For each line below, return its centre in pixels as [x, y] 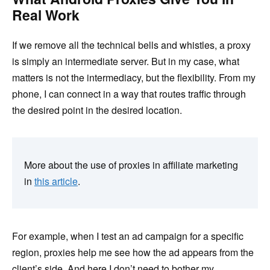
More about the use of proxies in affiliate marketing [131, 165]
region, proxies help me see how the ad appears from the [133, 252]
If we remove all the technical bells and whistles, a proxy [131, 45]
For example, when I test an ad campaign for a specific [128, 236]
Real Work [46, 14]
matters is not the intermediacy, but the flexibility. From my [134, 77]
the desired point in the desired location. [97, 110]
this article [56, 181]
